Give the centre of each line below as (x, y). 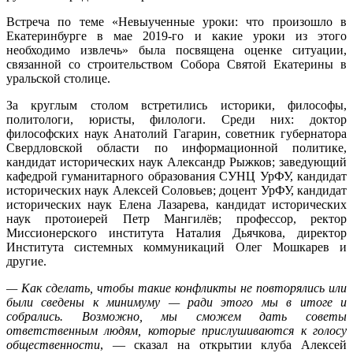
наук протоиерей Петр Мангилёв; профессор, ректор (176, 218)
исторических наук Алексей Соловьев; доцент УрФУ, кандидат (176, 190)
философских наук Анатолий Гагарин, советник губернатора (176, 133)
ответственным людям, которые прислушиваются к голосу (176, 330)
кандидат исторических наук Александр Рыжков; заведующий (176, 162)
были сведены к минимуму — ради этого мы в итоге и (176, 302)
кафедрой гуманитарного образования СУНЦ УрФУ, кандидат (176, 176)
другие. (26, 261)
